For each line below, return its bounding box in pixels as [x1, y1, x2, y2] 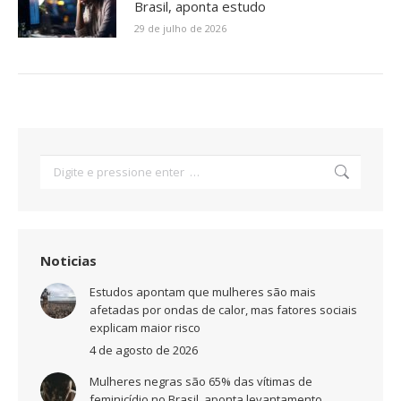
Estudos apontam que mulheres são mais [90, 283, 316, 300]
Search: [39, 154, 81, 171]
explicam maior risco [90, 319, 200, 336]
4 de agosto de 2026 [90, 341, 198, 358]
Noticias [40, 251, 97, 269]
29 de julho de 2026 [134, 21, 226, 35]
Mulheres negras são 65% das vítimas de [90, 372, 312, 389]
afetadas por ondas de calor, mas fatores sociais [90, 301, 357, 318]
